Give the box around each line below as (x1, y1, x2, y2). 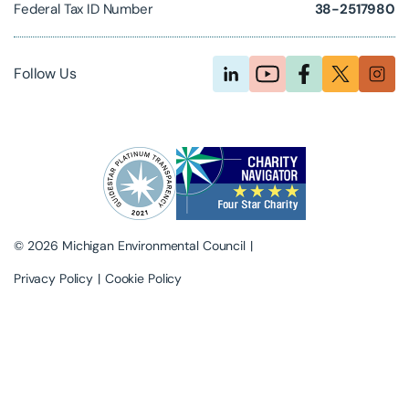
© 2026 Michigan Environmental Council (13, 236, 246, 254)
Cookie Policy (104, 269, 183, 287)
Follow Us (13, 64, 77, 84)
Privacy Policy (13, 269, 94, 287)
